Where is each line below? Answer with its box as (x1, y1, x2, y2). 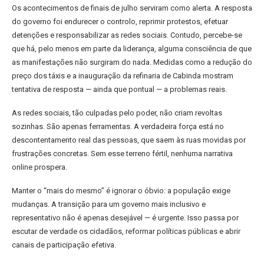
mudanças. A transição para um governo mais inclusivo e (12, 200, 206, 209)
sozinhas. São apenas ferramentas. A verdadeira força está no (12, 122, 224, 131)
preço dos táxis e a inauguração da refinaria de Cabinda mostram (12, 71, 233, 80)
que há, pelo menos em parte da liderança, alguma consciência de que (12, 44, 252, 53)
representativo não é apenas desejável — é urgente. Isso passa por (12, 213, 239, 222)
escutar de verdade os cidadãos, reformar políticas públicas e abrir (12, 227, 240, 236)
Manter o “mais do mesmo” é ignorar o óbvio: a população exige (12, 186, 230, 195)
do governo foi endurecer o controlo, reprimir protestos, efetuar (12, 17, 228, 26)
